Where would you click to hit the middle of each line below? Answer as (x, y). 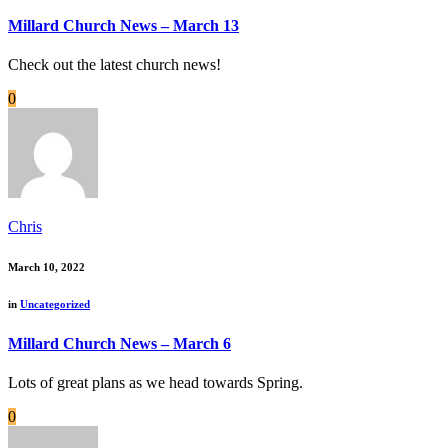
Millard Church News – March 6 (119, 344)
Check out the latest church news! (114, 65)
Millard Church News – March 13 (123, 25)
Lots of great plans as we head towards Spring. (155, 383)
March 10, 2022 (46, 267)
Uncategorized (55, 304)
